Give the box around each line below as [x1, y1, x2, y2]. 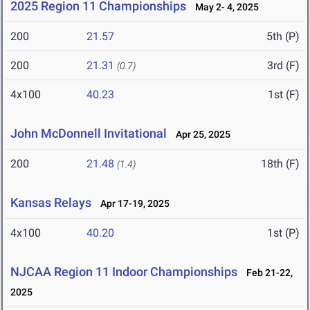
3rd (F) [267, 59, 300, 73]
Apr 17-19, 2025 [94, 198, 170, 210]
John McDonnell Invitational [10, 126, 167, 141]
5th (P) [266, 30, 300, 44]
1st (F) [268, 88, 300, 102]
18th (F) [261, 157, 300, 171]
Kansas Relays [10, 195, 91, 210]
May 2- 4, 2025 [189, 1, 259, 13]
